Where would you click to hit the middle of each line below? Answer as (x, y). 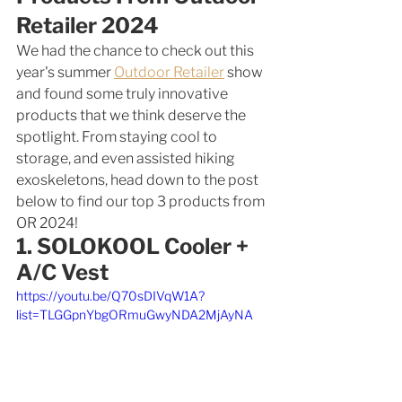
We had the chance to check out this (136, 50)
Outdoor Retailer (169, 72)
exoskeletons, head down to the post (139, 179)
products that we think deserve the (132, 115)
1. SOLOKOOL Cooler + (135, 246)
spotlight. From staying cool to (118, 136)
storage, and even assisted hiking (127, 158)
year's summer (65, 72)
